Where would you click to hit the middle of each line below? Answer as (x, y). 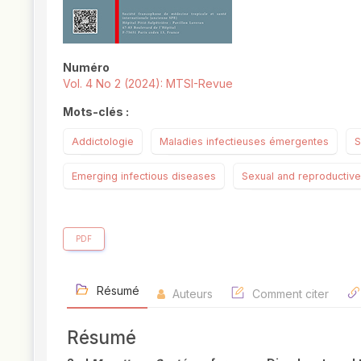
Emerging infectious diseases (144, 176)
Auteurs (191, 294)
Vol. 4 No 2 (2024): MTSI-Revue (148, 84)
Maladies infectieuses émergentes (244, 142)
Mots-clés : (96, 112)
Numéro (86, 68)
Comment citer (289, 294)
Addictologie (103, 142)
